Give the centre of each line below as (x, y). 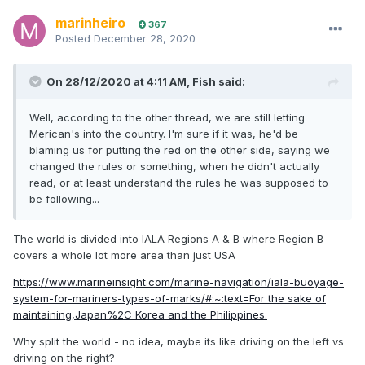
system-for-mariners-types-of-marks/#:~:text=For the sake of (169, 299)
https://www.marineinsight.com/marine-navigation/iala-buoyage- (178, 282)
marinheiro (90, 23)
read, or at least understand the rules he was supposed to (179, 183)
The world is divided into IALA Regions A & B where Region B (168, 239)
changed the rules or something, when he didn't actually (174, 167)
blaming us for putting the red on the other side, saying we (180, 150)
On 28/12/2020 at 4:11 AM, (119, 82)
